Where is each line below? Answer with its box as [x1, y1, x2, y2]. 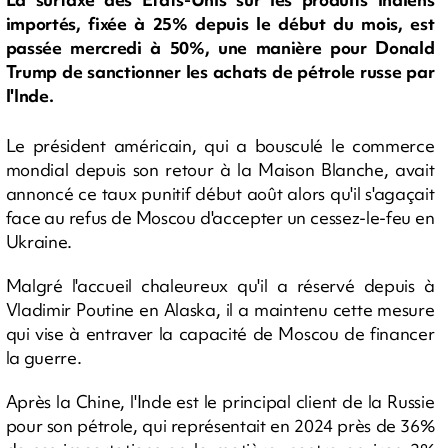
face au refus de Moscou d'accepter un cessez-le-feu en [5, 206, 435, 229]
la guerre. [5, 346, 82, 369]
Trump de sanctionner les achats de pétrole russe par [5, 60, 435, 84]
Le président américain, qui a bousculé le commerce [5, 134, 435, 157]
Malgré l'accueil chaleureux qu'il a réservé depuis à [5, 274, 435, 297]
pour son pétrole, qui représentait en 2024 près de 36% [5, 414, 435, 437]
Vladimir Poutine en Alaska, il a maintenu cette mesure [5, 298, 435, 321]
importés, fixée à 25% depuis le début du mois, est [5, 12, 435, 36]
